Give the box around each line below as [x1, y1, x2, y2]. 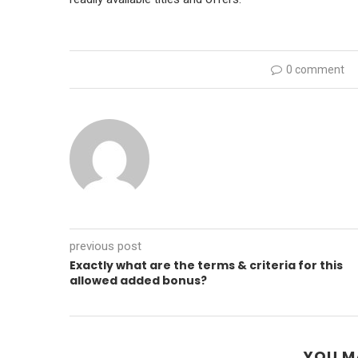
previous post [70, 239, 141, 253]
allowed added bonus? [70, 272, 207, 288]
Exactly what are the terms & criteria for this [70, 257, 343, 273]
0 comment [285, 63, 344, 76]
